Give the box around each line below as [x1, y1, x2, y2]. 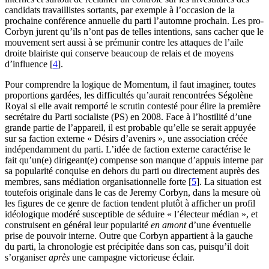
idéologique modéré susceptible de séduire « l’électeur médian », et [5, 209, 258, 220]
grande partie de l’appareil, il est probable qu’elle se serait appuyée [5, 122, 256, 133]
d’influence [5, 59, 47, 70]
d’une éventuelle [186, 220, 251, 231]
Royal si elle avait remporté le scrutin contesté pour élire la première [5, 101, 261, 112]
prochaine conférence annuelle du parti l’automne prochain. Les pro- [5, 16, 264, 26]
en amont [151, 220, 186, 231]
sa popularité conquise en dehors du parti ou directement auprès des [5, 166, 259, 177]
